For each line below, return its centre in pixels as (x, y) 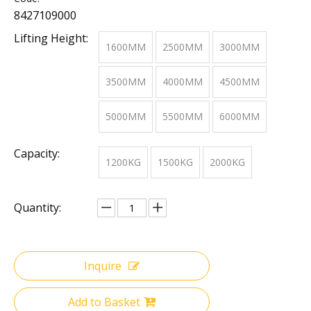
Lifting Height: (51, 39)
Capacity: (37, 154)
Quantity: (37, 208)
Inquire (103, 266)
